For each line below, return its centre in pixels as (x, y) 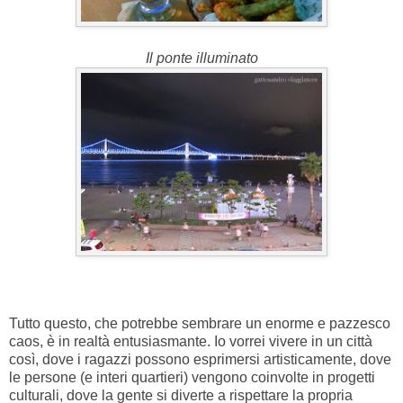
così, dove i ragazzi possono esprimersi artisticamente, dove (200, 360)
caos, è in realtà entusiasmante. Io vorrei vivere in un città (191, 342)
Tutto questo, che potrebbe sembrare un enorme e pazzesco (200, 324)
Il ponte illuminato (201, 58)
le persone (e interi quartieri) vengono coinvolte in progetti (192, 378)
